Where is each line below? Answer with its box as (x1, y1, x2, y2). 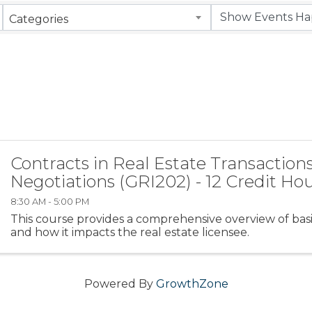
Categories (9, 12, 69, 26)
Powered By (84, 277, 156, 291)
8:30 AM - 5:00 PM (10, 196, 90, 208)
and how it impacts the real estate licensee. (10, 226, 250, 240)
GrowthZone (155, 277, 228, 291)
